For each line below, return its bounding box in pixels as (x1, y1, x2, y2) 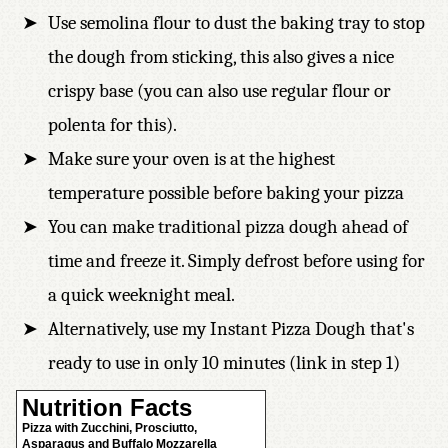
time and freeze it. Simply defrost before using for (48, 250, 425, 272)
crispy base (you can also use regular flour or (48, 80, 391, 102)
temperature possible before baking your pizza (48, 182, 404, 204)
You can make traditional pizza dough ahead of (48, 216, 408, 238)
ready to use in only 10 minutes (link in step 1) (48, 352, 400, 374)
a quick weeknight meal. (48, 284, 239, 306)
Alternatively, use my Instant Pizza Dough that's (48, 318, 414, 340)
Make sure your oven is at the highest (48, 148, 335, 170)
